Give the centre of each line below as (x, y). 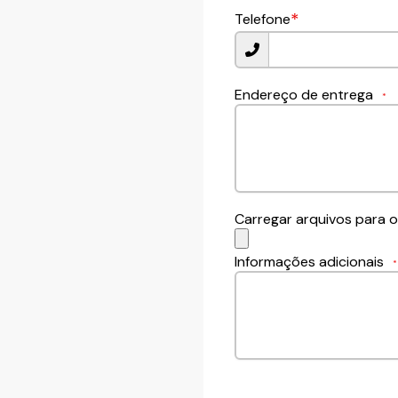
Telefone (262, 20)
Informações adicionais (309, 262)
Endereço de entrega (303, 95)
